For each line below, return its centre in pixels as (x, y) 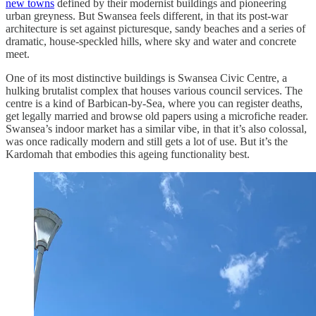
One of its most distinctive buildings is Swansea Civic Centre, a (146, 78)
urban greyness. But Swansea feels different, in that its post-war (147, 16)
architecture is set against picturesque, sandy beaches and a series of (156, 29)
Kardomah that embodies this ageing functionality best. (129, 154)
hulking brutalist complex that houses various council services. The (154, 91)
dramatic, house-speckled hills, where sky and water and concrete (151, 42)
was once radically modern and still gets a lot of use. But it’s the (147, 142)
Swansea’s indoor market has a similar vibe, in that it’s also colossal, (156, 129)
